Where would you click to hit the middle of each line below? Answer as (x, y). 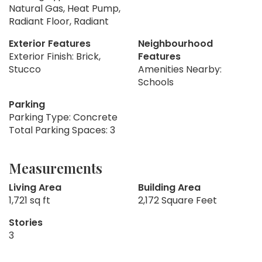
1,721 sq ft (30, 201)
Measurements (56, 168)
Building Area (169, 188)
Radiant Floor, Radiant (59, 22)
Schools (156, 82)
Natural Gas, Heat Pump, (65, 9)
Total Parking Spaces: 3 (62, 130)
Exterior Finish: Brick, (55, 57)
